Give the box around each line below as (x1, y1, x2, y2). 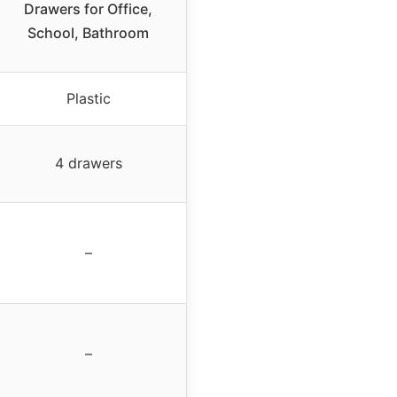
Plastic (66, 89, 111, 107)
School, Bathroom (27, 23, 149, 42)
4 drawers (54, 153, 122, 172)
